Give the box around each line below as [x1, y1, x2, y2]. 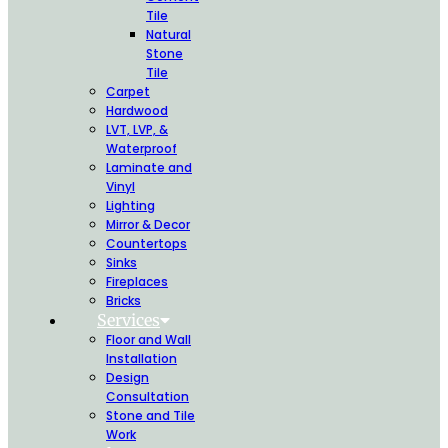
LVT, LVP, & [106, 120, 168, 138]
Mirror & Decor [106, 215, 190, 233]
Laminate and [106, 158, 192, 176]
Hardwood [106, 101, 168, 119]
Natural [146, 25, 191, 43]
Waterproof [106, 139, 177, 157]
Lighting [106, 196, 155, 214]
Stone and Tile [106, 406, 195, 424]
